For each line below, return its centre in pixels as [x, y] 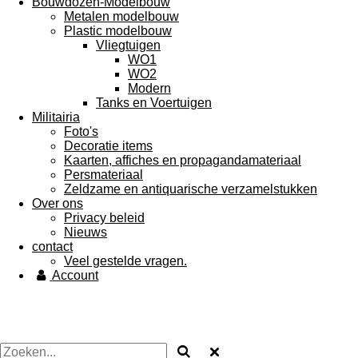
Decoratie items [108, 146]
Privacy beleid [104, 218]
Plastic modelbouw [118, 31]
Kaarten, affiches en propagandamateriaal [183, 160]
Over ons [58, 203]
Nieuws [86, 232]
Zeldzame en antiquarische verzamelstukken [191, 189]
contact [52, 247]
